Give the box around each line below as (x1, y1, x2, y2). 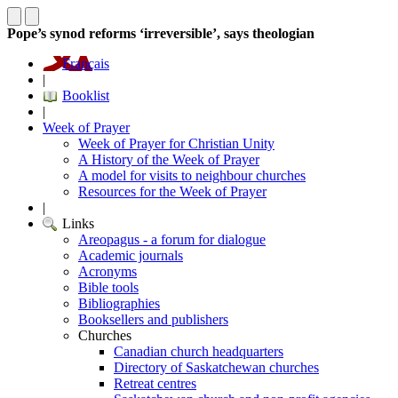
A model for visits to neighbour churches (78, 168, 306, 183)
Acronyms (78, 264, 137, 279)
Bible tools (78, 280, 139, 295)
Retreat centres (114, 376, 196, 391)
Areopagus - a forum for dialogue (78, 232, 266, 247)
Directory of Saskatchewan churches (114, 360, 319, 375)
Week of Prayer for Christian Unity (78, 136, 275, 151)
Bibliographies (78, 296, 160, 311)
